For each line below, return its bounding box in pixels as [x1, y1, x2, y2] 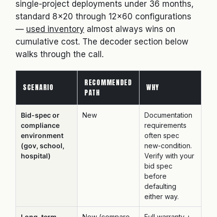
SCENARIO [23, 82, 54, 93]
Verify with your [144, 152, 194, 160]
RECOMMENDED [84, 77, 132, 88]
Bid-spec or [21, 111, 60, 119]
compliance [21, 121, 60, 129]
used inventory [26, 24, 84, 34]
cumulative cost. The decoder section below [15, 37, 188, 46]
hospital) [21, 152, 51, 160]
